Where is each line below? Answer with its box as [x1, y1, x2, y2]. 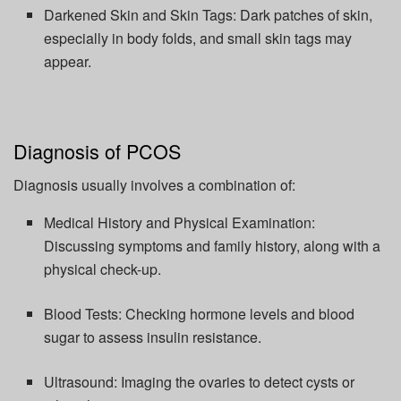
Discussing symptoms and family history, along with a [44, 235, 381, 257]
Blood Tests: [44, 303, 126, 325]
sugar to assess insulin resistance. [44, 327, 262, 348]
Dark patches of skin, [240, 4, 373, 26]
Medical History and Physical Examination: [44, 212, 316, 234]
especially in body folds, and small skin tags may [44, 28, 353, 49]
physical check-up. [44, 259, 162, 280]
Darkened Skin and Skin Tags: [44, 4, 241, 26]
